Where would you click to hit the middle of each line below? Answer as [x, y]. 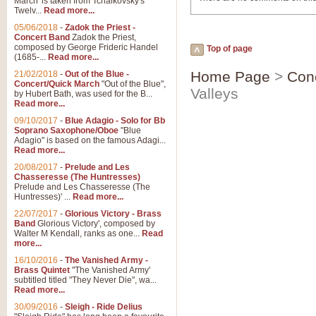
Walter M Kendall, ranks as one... [78, 233]
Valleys [214, 93]
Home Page [230, 77]
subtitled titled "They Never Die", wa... [85, 280]
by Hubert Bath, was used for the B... [83, 94]
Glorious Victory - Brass [113, 214]
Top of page [230, 49]
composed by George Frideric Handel [86, 47]
